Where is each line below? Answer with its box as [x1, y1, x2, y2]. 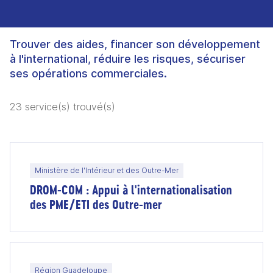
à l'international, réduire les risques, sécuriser [10, 52, 246, 65]
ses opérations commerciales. [10, 67, 167, 80]
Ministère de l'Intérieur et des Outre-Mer [35, 166, 179, 175]
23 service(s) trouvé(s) [10, 101, 115, 113]
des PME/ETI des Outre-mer [30, 196, 162, 213]
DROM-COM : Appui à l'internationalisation [30, 182, 232, 198]
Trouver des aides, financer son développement [10, 38, 260, 51]
